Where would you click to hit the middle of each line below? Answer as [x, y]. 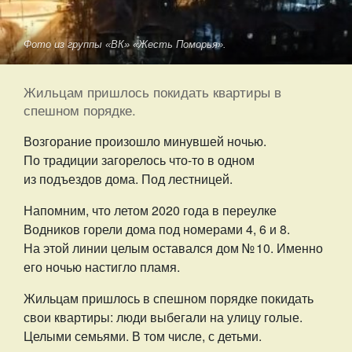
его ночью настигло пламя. [102, 267]
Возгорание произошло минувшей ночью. [145, 141]
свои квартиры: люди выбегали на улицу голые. [163, 317]
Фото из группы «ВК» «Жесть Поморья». [125, 44]
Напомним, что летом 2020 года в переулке [150, 210]
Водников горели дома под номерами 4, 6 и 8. [157, 229]
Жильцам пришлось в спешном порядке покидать [169, 298]
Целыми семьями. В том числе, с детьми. [144, 336]
